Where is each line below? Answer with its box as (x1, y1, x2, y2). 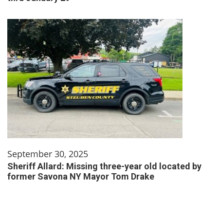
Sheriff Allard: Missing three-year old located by (7, 161, 201, 171)
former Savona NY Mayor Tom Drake (7, 171, 154, 182)
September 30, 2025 (7, 147, 88, 160)
